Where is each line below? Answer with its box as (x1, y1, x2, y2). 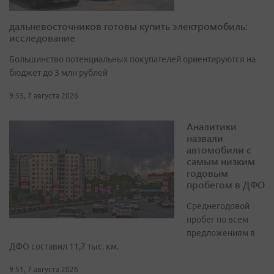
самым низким (187, 155, 255, 168)
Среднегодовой (187, 201, 250, 212)
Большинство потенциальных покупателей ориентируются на (9, 54, 256, 65)
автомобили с (187, 143, 251, 157)
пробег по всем (187, 215, 248, 225)
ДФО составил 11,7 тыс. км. (9, 242, 119, 252)
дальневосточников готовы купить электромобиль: (9, 20, 248, 33)
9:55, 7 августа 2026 (9, 92, 78, 100)
